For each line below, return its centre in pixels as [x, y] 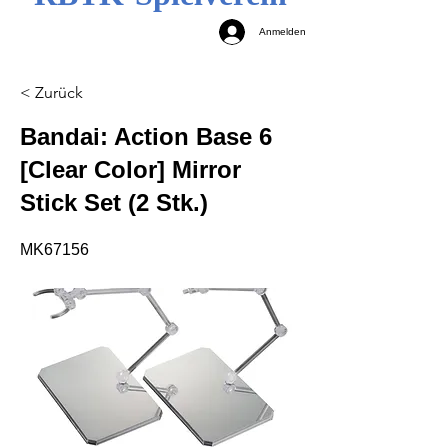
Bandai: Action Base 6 [146, 136]
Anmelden [282, 32]
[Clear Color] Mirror [130, 169]
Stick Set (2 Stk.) [114, 202]
